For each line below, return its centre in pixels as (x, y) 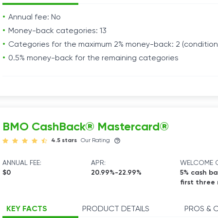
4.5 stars (64, 141)
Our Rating (95, 141)
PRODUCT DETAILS (116, 209)
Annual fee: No (35, 18)
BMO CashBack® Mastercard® (86, 127)
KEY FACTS (27, 209)
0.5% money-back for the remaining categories (93, 58)
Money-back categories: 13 (57, 31)
